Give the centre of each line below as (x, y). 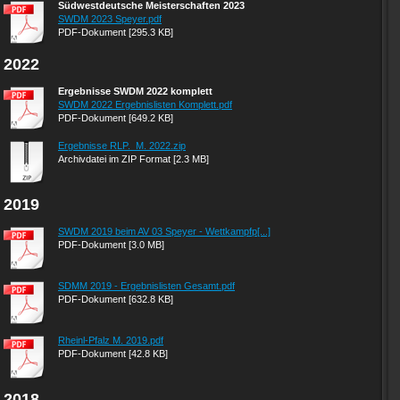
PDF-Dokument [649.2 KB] (116, 118)
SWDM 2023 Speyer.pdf (110, 19)
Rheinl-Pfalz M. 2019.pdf (111, 340)
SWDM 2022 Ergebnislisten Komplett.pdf (145, 104)
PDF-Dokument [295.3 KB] (116, 32)
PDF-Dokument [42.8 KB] (113, 354)
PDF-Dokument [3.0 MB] (111, 245)
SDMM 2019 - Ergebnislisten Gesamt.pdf (146, 286)
